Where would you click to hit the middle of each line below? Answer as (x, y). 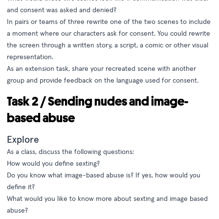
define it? (21, 187)
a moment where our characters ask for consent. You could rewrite (109, 33)
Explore (23, 139)
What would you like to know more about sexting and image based (107, 198)
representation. (31, 57)
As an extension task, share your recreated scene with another (101, 68)
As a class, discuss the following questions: (70, 152)
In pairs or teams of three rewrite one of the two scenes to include (109, 22)
